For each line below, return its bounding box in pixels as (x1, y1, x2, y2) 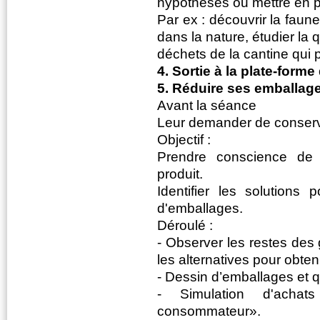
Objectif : (157, 131, 211, 147)
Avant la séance (157, 97, 256, 113)
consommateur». (157, 303, 261, 319)
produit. (157, 166, 203, 181)
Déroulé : (157, 217, 213, 233)
